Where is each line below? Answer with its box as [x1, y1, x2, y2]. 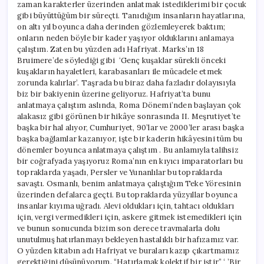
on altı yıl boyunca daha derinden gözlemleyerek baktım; [17, 22, 226, 32]
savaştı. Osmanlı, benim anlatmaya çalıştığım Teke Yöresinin [17, 179, 241, 189]
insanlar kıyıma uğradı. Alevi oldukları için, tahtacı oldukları [17, 201, 235, 212]
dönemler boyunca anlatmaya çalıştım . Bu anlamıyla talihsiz [17, 145, 239, 156]
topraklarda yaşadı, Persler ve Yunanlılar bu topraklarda [17, 167, 223, 178]
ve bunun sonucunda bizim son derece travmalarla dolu [17, 223, 220, 234]
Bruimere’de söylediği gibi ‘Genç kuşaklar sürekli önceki [17, 55, 226, 66]
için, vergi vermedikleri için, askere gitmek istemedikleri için [17, 212, 242, 223]
